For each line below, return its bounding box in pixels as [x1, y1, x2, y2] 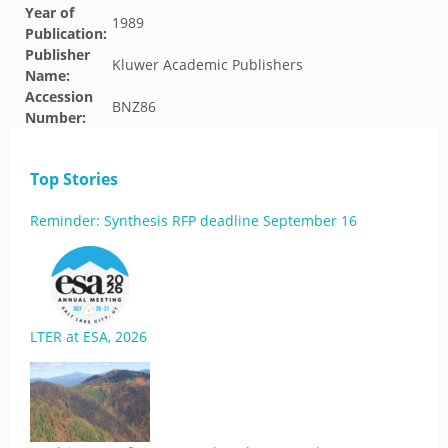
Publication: [25, 24, 107, 43]
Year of [25, 3, 74, 22]
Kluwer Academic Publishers [112, 55, 303, 74]
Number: [25, 108, 86, 127]
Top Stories [30, 168, 118, 190]
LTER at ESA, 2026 [30, 327, 147, 346]
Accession [25, 87, 93, 106]
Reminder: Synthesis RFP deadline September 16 [30, 211, 357, 230]
